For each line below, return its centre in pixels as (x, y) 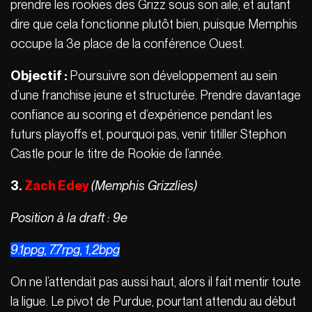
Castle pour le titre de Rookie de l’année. (118, 153)
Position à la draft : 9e (69, 217)
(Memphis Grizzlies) (144, 185)
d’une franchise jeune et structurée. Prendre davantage (156, 95)
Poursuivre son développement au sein (173, 75)
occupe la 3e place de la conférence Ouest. (129, 43)
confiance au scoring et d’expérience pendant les (141, 114)
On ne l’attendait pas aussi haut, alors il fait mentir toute (156, 281)
